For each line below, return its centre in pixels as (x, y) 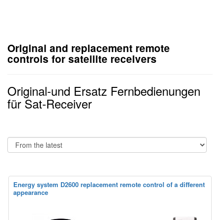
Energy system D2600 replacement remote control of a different (109, 184)
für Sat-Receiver (50, 103)
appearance (31, 192)
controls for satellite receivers (82, 58)
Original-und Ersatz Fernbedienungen (104, 90)
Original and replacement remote (89, 48)
